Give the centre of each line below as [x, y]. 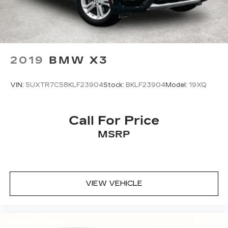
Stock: [115, 85]
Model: [177, 85]
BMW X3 [79, 60]
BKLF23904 [146, 85]
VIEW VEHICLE [114, 183]
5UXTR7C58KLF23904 [64, 85]
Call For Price [114, 121]
